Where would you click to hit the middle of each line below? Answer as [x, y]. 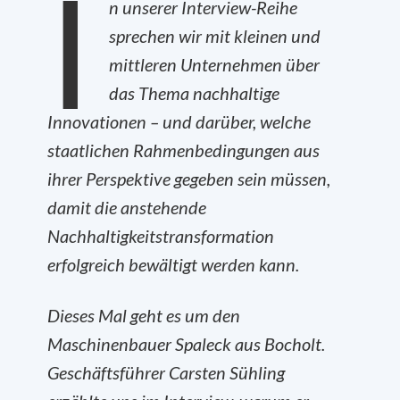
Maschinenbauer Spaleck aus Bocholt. [186, 344]
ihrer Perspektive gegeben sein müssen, [189, 179]
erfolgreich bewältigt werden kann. [173, 264]
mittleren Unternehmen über [214, 64]
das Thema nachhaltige [194, 93]
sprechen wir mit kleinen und [214, 36]
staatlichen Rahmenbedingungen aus [183, 150]
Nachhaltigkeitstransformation [161, 236]
